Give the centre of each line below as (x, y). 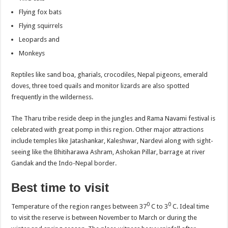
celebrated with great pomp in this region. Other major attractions (108, 129)
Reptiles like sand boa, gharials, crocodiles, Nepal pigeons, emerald (110, 74)
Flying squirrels (41, 25)
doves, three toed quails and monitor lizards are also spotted (101, 85)
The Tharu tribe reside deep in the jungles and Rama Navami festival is (113, 118)
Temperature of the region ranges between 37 (79, 207)
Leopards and (39, 39)
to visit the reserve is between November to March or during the (104, 218)
